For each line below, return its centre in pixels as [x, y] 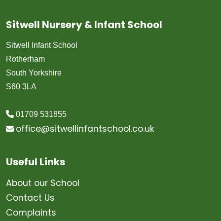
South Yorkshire [34, 73]
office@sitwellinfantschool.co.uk [85, 129]
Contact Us [30, 198]
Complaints [31, 213]
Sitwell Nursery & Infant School [84, 25]
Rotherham [25, 59]
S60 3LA [21, 87]
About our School [43, 183]
